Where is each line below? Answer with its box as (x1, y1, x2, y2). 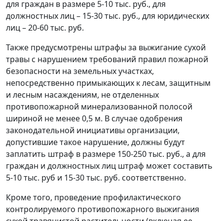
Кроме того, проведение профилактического (6, 191, 181, 203)
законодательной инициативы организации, (6, 124, 180, 136)
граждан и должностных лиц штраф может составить (6, 160, 213, 171)
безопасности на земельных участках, (6, 65, 154, 76)
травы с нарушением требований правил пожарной (6, 53, 208, 65)
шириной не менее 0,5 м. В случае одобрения (6, 112, 183, 124)
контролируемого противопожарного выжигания (6, 203, 199, 215)
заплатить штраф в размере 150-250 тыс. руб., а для (6, 148, 206, 159)
